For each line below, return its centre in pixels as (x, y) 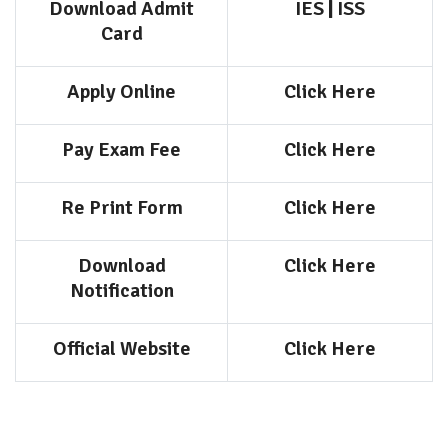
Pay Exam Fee (121, 149)
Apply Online (121, 91)
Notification (121, 290)
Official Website (121, 348)
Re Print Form (121, 207)
